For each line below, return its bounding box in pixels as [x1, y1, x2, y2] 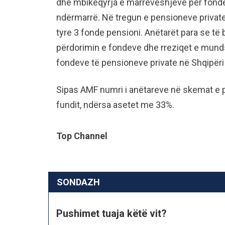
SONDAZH [57, 177, 100, 188]
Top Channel [56, 131, 107, 142]
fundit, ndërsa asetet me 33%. [56, 99, 174, 110]
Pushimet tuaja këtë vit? [56, 207, 167, 220]
